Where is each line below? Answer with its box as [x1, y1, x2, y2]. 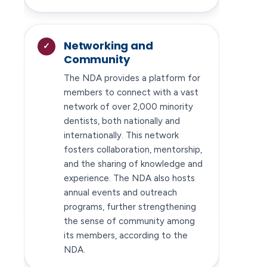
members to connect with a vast [64, 86, 198, 98]
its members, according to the [64, 229, 188, 241]
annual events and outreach [64, 187, 177, 198]
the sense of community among [64, 215, 195, 226]
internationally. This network [64, 129, 179, 141]
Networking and [64, 38, 153, 53]
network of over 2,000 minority [64, 101, 193, 112]
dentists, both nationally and [64, 115, 180, 126]
